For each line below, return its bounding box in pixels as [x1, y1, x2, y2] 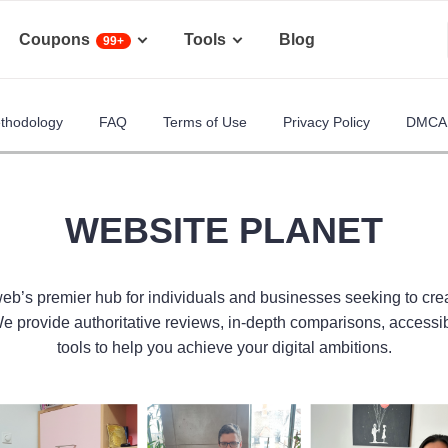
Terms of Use [163, 114, 247, 130]
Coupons [19, 31, 90, 48]
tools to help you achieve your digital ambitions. [56, 339, 392, 356]
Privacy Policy [283, 114, 370, 130]
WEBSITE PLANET [65, 210, 383, 251]
